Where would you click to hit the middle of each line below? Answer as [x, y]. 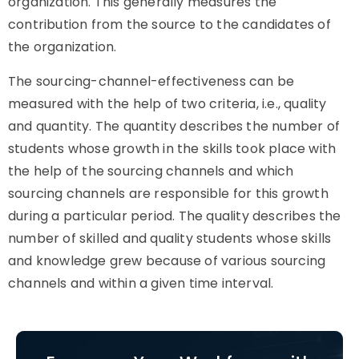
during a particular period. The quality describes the [175, 216]
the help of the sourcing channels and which [151, 171]
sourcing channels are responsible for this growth [168, 194]
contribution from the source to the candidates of [169, 24]
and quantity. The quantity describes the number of [174, 126]
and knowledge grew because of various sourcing [167, 261]
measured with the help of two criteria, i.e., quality [167, 104]
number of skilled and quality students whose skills [170, 238]
